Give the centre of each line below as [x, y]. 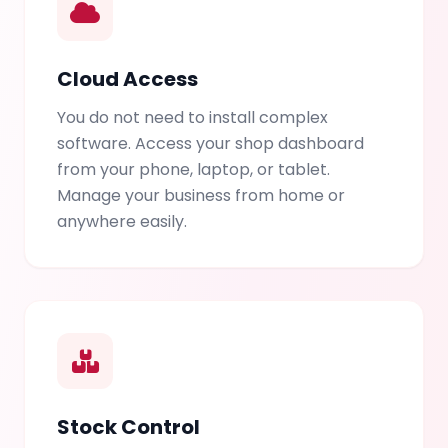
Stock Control [128, 427]
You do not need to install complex [192, 118]
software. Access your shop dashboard [210, 144]
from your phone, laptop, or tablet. [193, 170]
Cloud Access [127, 79]
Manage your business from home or [201, 196]
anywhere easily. [122, 222]
